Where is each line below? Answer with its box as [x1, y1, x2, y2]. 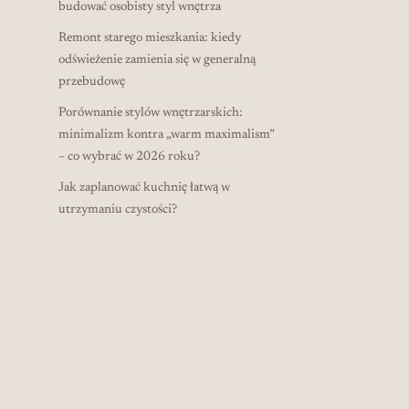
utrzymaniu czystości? [58, 203, 177, 216]
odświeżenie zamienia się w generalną [58, 53, 256, 67]
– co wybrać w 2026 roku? [58, 150, 200, 163]
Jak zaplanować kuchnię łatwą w [58, 181, 230, 194]
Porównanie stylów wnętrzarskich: [58, 106, 243, 120]
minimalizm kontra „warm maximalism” [58, 128, 275, 142]
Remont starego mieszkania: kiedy [58, 31, 241, 45]
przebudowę [58, 75, 125, 89]
